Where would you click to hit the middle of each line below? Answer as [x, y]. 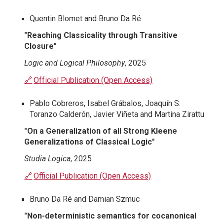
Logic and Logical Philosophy [75, 63]
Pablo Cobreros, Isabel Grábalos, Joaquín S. [105, 104]
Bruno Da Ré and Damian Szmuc [85, 199]
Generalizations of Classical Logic [88, 142]
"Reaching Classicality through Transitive [101, 36]
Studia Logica [48, 159]
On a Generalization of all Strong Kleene [102, 131]
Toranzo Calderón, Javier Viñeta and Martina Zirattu [117, 114]
